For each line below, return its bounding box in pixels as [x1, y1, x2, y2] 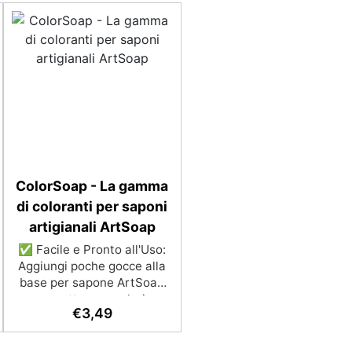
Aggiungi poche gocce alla [18, 258, 167, 273]
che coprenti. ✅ [46, 324, 138, 339]
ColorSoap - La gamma [16, 178, 169, 194]
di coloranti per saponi [16, 198, 168, 214]
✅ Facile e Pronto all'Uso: [18, 242, 167, 257]
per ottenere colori [38, 291, 145, 306]
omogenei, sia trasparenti [19, 308, 165, 323]
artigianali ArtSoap [28, 218, 156, 235]
